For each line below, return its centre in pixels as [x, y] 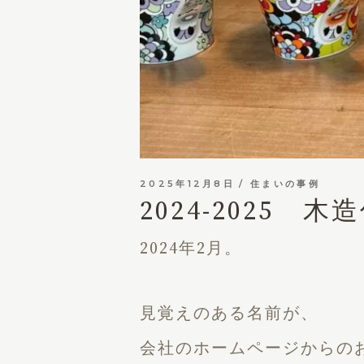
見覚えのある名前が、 [229, 314]
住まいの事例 [285, 183]
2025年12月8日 [188, 183]
